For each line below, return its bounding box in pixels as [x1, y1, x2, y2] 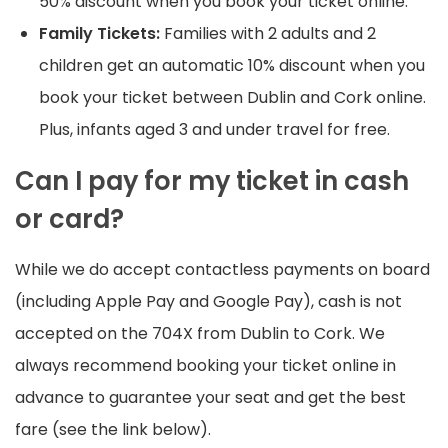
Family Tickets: [39, 22, 164, 46]
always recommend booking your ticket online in [15, 354, 396, 378]
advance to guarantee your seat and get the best [15, 386, 406, 410]
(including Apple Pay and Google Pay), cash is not [15, 290, 402, 314]
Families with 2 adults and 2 [164, 22, 376, 46]
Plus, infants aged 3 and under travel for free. [39, 118, 390, 142]
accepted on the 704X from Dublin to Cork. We [15, 322, 385, 346]
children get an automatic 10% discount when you [39, 54, 425, 78]
